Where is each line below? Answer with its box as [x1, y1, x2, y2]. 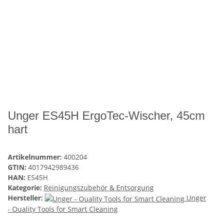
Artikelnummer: [8, 152, 64, 162]
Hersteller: [8, 193, 43, 203]
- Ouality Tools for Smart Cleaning [8, 204, 118, 214]
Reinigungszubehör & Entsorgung [44, 183, 154, 193]
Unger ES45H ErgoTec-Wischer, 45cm [8, 109, 205, 123]
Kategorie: [8, 183, 44, 193]
